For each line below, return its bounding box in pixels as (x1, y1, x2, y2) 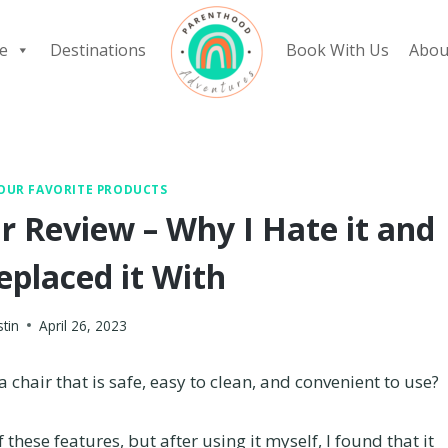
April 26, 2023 (38, 315, 127, 335)
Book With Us (286, 39, 389, 61)
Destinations (50, 39, 146, 61)
